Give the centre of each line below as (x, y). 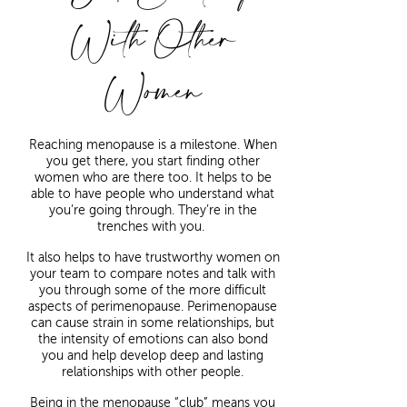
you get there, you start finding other (153, 162)
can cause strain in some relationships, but (153, 323)
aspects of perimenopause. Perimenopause (153, 307)
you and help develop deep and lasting (153, 356)
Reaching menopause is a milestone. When (153, 145)
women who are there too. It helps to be (153, 178)
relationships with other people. (153, 372)
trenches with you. (153, 227)
